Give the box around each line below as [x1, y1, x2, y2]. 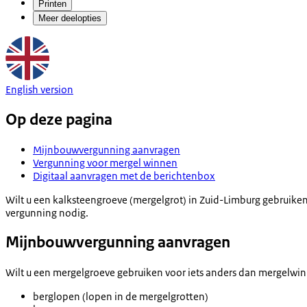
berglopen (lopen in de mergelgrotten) [33, 290, 208, 304]
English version [5, 82, 73, 96]
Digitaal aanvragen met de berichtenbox [33, 169, 215, 182]
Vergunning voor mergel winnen [33, 156, 177, 169]
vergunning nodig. [5, 206, 88, 219]
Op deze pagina [5, 109, 112, 130]
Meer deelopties [38, 12, 101, 23]
